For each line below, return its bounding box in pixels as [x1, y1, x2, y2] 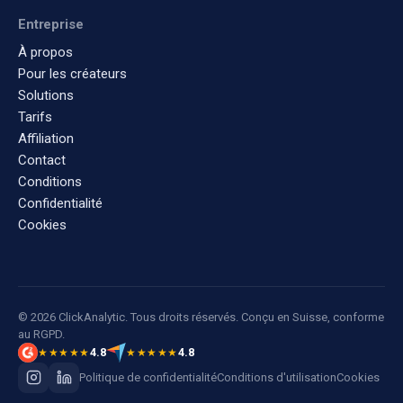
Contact [18, 151, 66, 168]
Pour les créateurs [18, 65, 127, 82]
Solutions [18, 86, 74, 103]
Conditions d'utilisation [217, 371, 336, 385]
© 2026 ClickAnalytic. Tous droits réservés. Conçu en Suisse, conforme [18, 309, 384, 324]
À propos [18, 43, 73, 60]
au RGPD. [18, 327, 65, 341]
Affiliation [18, 130, 74, 147]
